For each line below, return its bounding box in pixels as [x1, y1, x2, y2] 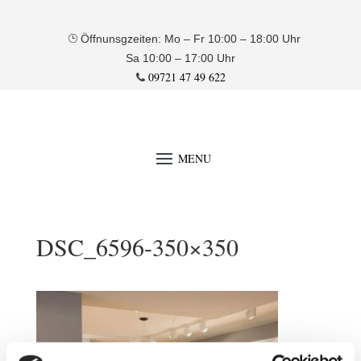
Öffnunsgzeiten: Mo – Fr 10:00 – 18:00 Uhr [80, 32, 301, 45]
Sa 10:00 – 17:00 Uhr [126, 52, 235, 64]
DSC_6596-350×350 [35, 230, 239, 263]
